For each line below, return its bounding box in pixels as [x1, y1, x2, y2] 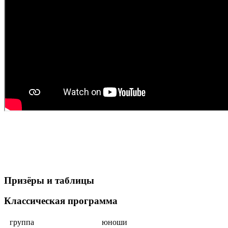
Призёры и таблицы [4, 175, 94, 186]
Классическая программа [4, 195, 118, 207]
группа [10, 217, 34, 226]
